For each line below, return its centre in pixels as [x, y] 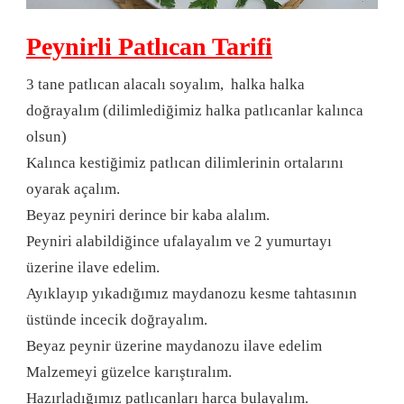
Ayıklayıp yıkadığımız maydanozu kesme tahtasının [192, 293]
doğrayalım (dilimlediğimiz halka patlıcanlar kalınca [195, 110]
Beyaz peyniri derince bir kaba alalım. [148, 215]
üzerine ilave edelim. [93, 267]
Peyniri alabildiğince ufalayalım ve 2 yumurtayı [179, 241]
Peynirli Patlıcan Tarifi [149, 46]
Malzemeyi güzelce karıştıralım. [129, 372]
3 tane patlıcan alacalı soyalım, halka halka [165, 84]
